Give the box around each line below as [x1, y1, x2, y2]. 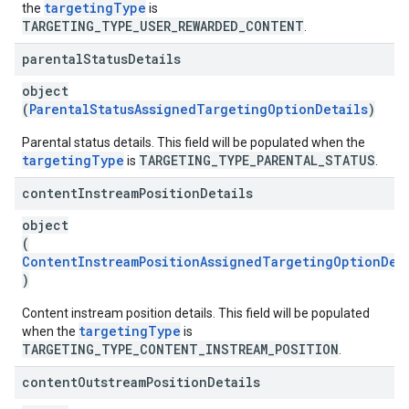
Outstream [78, 373, 146, 391]
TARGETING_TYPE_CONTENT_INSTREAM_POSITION [22, 341, 339, 358]
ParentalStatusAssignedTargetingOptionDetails [29, 100, 368, 118]
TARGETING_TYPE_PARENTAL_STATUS [139, 152, 375, 169]
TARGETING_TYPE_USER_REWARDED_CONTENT [22, 17, 304, 35]
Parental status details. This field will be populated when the [22, 135, 365, 150]
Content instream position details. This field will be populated [22, 306, 370, 320]
